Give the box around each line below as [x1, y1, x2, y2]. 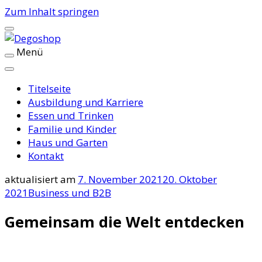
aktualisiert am [5, 173, 78, 186]
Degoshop [5, 63, 76, 86]
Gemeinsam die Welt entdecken [5, 212, 244, 232]
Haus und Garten [28, 136, 108, 149]
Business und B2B [28, 186, 111, 199]
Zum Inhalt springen [5, 5, 99, 18]
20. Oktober [163, 173, 217, 186]
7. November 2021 [78, 173, 163, 186]
